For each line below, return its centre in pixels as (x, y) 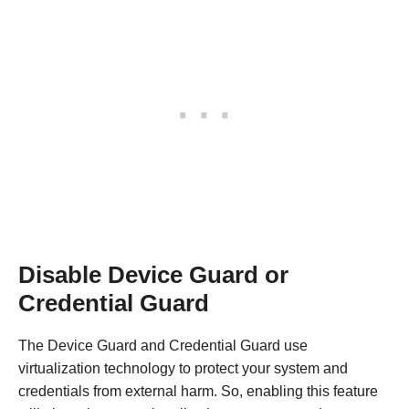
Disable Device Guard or (153, 274)
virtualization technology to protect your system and (183, 368)
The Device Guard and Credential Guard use (163, 345)
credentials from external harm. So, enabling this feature (198, 391)
